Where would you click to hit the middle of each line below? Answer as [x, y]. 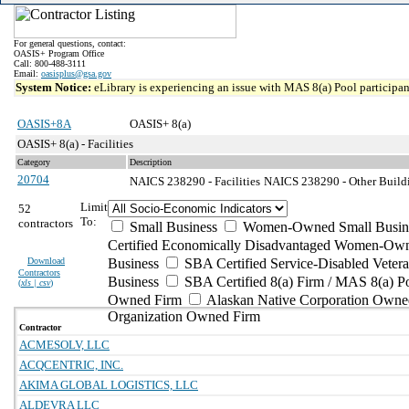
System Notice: [55, 87]
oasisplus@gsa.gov [76, 73]
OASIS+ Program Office [59, 53]
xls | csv [36, 283]
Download [46, 261]
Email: [27, 73]
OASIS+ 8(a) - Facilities [75, 144]
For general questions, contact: [70, 43]
